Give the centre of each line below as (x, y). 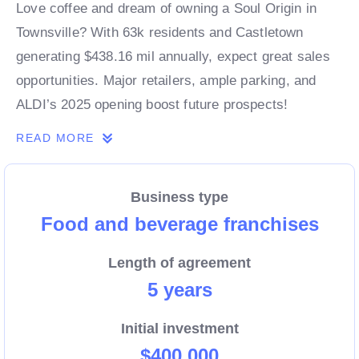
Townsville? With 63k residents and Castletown (160, 33)
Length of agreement (179, 263)
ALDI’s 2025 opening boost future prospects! (152, 105)
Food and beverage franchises (179, 224)
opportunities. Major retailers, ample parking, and (166, 81)
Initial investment (179, 329)
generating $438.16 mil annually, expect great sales (173, 57)
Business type (179, 198)
